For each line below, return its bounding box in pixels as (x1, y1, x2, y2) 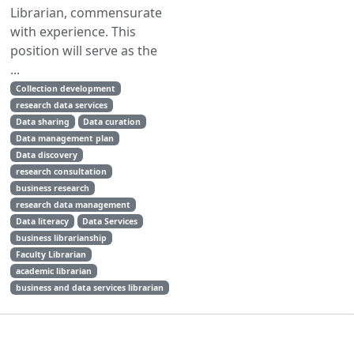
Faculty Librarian (15, 249, 86, 260)
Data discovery (15, 149, 77, 160)
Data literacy (15, 216, 69, 227)
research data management (15, 199, 130, 210)
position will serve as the (10, 42, 157, 59)
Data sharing (15, 116, 70, 127)
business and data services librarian (15, 282, 164, 293)
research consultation (15, 166, 107, 177)
